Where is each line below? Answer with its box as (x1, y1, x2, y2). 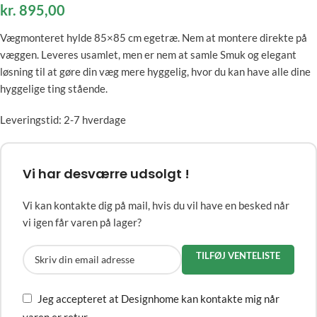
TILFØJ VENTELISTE (196, 249, 280, 261)
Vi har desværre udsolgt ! (23, 164, 190, 183)
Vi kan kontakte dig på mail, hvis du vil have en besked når (23, 198, 289, 212)
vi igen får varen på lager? (23, 215, 142, 229)
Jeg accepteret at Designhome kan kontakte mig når (38, 292, 279, 305)
